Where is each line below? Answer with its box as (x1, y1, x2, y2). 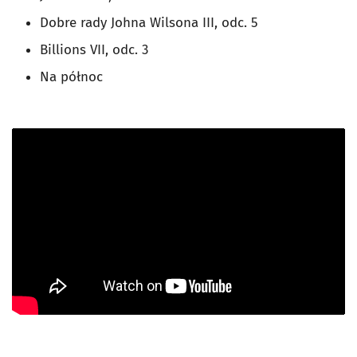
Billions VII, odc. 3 (40, 41, 152, 59)
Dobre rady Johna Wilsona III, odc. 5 (40, 14, 262, 32)
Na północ (40, 69, 103, 86)
